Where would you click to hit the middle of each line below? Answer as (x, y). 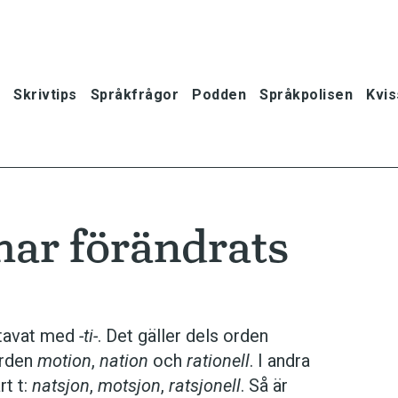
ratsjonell (205, 386)
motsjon (129, 386)
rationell (218, 361)
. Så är (264, 386)
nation (124, 361)
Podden (219, 94)
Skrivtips (45, 94)
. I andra (280, 361)
